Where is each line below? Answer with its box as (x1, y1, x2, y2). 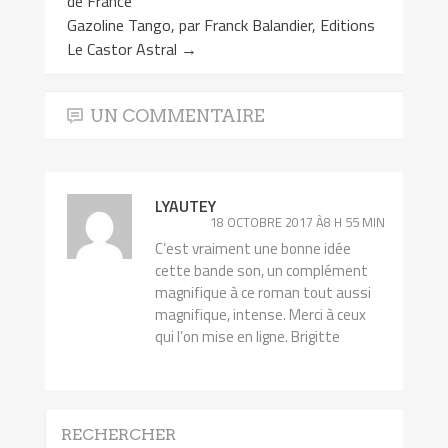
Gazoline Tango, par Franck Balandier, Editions (67, 12, 376, 37)
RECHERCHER (60, 424, 176, 444)
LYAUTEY (155, 193, 217, 218)
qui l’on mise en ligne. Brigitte (155, 324, 341, 348)
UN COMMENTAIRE (90, 104, 266, 126)
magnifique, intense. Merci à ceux (155, 302, 367, 326)
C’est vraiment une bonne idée (155, 236, 352, 260)
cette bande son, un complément (155, 258, 369, 282)
